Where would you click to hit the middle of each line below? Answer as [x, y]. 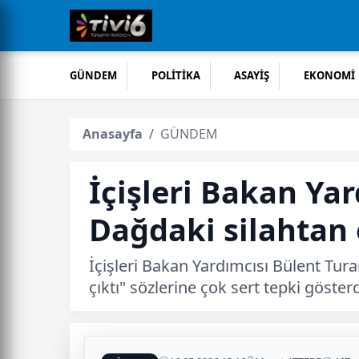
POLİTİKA [175, 75]
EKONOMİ [330, 75]
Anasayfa [113, 134]
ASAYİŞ [252, 75]
